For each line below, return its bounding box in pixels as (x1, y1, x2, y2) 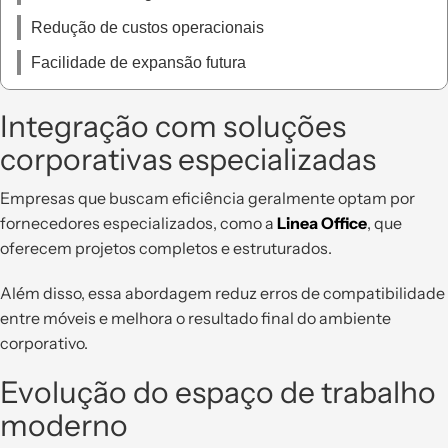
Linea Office (277, 212, 367, 233)
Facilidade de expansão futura (31, 53, 246, 71)
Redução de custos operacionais (31, 18, 264, 36)
